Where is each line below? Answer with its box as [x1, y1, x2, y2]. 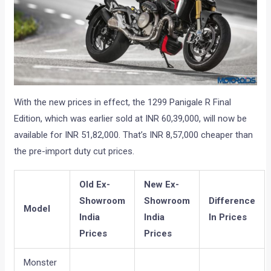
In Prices [209, 211, 247, 223]
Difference [209, 195, 256, 206]
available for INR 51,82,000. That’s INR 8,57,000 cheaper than [14, 129, 253, 141]
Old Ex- [79, 178, 111, 190]
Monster [24, 256, 57, 268]
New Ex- [144, 178, 180, 190]
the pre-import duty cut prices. [14, 146, 135, 157]
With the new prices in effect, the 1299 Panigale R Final [14, 97, 232, 108]
